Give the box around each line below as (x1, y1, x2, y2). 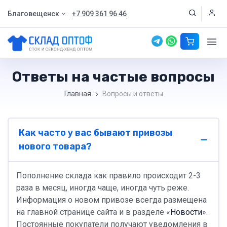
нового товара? (19, 141, 92, 152)
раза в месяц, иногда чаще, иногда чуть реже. (16, 183, 189, 193)
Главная (64, 90, 91, 98)
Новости (170, 207, 202, 217)
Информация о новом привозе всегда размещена (16, 195, 207, 205)
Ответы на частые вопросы (12, 68, 215, 85)
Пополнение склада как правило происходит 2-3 (16, 171, 201, 180)
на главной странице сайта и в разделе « (16, 207, 170, 217)
